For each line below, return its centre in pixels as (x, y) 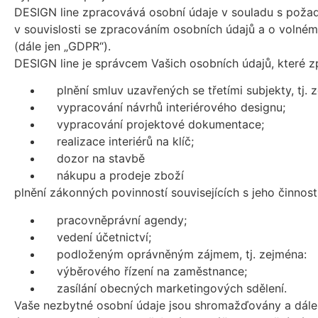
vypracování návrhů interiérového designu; (164, 108)
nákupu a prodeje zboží (113, 176)
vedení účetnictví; (97, 237)
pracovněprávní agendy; (115, 220)
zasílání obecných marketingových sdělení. (165, 288)
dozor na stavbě (94, 159)
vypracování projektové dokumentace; (153, 125)
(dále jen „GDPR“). (62, 46)
